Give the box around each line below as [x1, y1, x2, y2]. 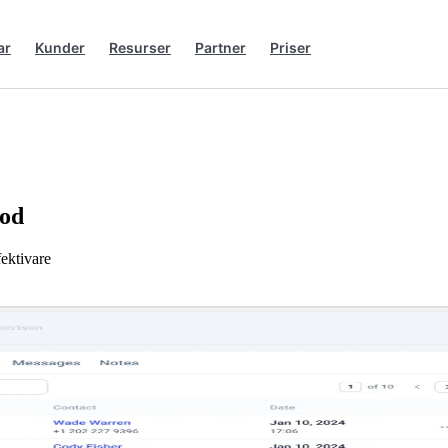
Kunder [35, 39, 85, 56]
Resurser [109, 39, 171, 56]
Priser [270, 39, 311, 56]
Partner [195, 39, 246, 56]
